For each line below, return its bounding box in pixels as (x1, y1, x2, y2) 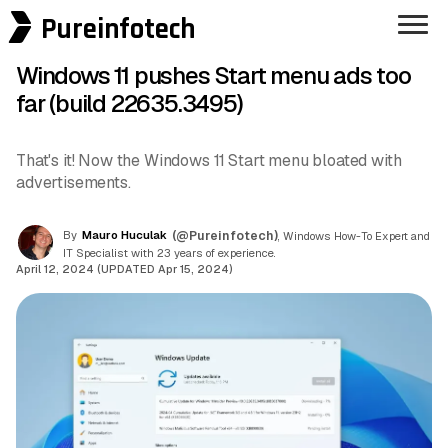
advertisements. (16, 172, 131, 194)
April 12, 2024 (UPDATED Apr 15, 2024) (16, 261, 233, 276)
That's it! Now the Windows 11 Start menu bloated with (16, 150, 402, 172)
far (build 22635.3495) (16, 88, 243, 120)
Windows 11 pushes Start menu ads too (16, 60, 411, 92)
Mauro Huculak (82, 227, 167, 242)
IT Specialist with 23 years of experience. (63, 245, 276, 260)
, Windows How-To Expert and (278, 228, 430, 243)
